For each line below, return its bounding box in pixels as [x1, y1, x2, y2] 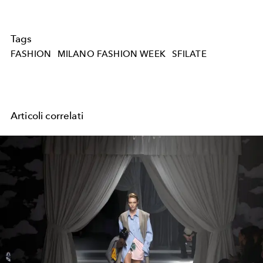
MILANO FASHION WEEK [57, 48, 166, 59]
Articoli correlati [11, 109, 83, 122]
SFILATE [171, 48, 207, 59]
